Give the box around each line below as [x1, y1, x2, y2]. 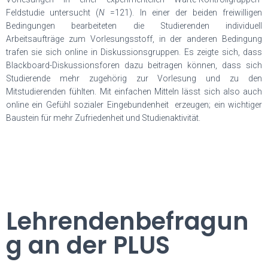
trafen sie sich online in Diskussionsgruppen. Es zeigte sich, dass [6, 47, 262, 57]
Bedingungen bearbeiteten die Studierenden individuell [6, 21, 262, 31]
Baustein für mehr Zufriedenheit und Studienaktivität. [6, 113, 202, 123]
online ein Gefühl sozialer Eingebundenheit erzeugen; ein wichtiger [6, 100, 262, 109]
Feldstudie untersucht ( [6, 8, 99, 17]
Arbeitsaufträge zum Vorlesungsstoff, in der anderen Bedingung [6, 34, 262, 44]
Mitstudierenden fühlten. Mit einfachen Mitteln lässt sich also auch [6, 87, 262, 96]
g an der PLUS [6, 229, 170, 262]
